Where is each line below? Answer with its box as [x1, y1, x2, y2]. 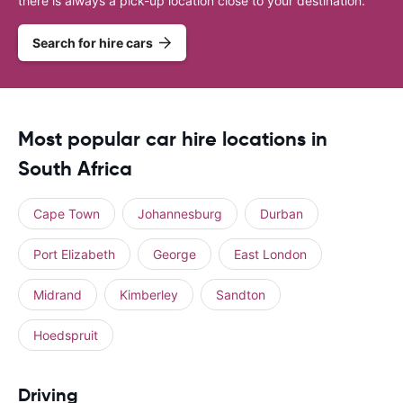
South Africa [18, 156, 132, 181]
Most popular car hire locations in [18, 126, 327, 151]
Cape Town [33, 205, 100, 221]
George [153, 246, 196, 262]
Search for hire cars [32, 34, 153, 50]
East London [234, 246, 307, 262]
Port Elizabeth [33, 246, 115, 262]
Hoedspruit [33, 327, 98, 343]
